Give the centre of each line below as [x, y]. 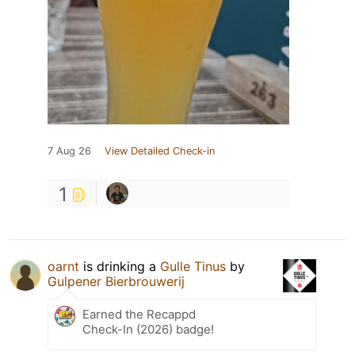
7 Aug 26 [69, 151]
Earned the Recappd [139, 314]
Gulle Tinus [193, 266]
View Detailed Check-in [160, 151]
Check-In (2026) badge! [148, 329]
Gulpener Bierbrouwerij [116, 281]
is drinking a [120, 266]
